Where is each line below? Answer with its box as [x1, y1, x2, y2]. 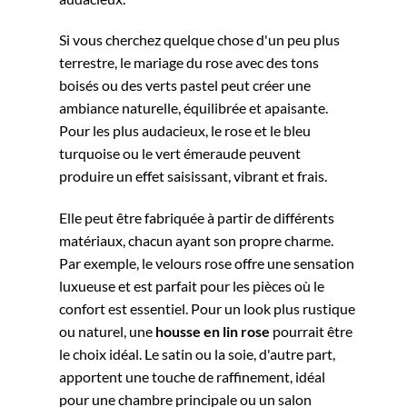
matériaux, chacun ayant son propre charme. [59, 232, 333, 250]
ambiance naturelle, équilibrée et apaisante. [59, 99, 328, 117]
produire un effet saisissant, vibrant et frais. [59, 167, 327, 185]
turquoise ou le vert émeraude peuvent [59, 144, 301, 163]
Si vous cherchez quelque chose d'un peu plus [59, 31, 340, 49]
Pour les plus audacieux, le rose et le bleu [59, 122, 311, 140]
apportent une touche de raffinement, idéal [59, 368, 325, 386]
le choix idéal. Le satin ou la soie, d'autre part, [59, 345, 335, 363]
